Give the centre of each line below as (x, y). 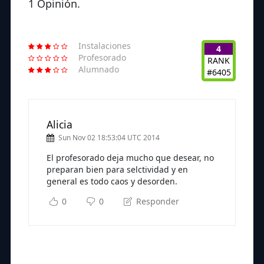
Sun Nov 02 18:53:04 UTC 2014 (109, 138)
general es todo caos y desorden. (112, 181)
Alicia (60, 125)
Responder (156, 202)
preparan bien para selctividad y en (117, 170)
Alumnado (99, 70)
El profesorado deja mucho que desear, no (130, 158)
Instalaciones (105, 46)
